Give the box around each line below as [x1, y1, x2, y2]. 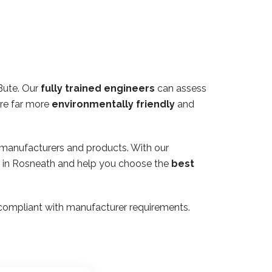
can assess [155, 82, 206, 94]
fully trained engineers [41, 82, 155, 94]
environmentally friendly [52, 98, 175, 110]
